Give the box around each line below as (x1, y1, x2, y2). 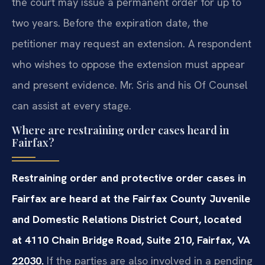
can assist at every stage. (12, 98, 131, 112)
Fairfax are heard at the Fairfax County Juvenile (12, 192, 250, 206)
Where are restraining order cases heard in (12, 123, 229, 138)
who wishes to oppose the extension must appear (12, 57, 245, 71)
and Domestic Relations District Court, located (12, 212, 241, 227)
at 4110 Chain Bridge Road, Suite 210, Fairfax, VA (12, 233, 250, 247)
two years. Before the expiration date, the (12, 15, 208, 30)
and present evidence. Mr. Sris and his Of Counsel (12, 77, 248, 92)
